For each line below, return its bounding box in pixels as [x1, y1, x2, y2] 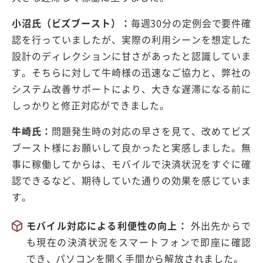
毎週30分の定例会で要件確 [130, 16, 251, 31]
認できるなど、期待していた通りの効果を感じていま [12, 173, 251, 188]
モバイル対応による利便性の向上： [26, 218, 191, 233]
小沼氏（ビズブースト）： [12, 16, 131, 31]
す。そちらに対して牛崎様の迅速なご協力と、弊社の [12, 65, 251, 80]
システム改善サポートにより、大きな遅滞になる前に [12, 82, 251, 96]
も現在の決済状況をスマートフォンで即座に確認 [26, 235, 251, 249]
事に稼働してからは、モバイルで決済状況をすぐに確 [12, 157, 251, 171]
